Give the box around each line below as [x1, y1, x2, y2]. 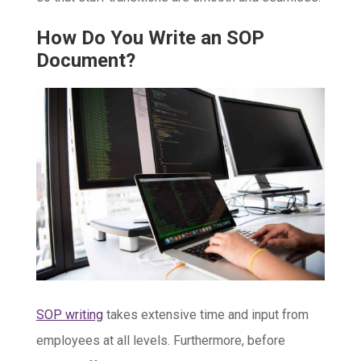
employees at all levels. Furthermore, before [35, 333, 285, 349]
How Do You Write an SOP [35, 27, 264, 50]
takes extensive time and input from [102, 307, 309, 323]
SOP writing [35, 307, 103, 323]
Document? [35, 49, 135, 73]
